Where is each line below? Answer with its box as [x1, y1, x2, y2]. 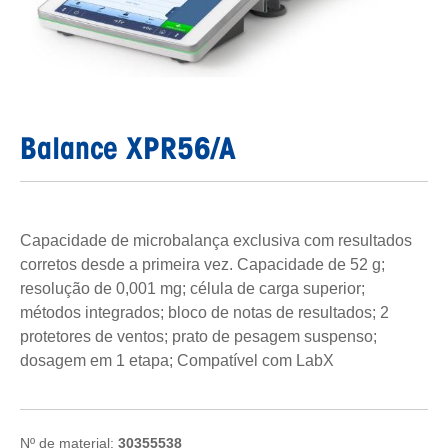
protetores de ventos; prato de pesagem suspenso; [20, 327, 377, 345]
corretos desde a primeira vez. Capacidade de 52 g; [20, 255, 385, 273]
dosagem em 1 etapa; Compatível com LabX [20, 351, 334, 369]
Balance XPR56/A [20, 129, 236, 166]
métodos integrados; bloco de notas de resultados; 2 [20, 303, 389, 321]
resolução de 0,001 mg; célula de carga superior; [20, 279, 365, 297]
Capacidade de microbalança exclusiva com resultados [20, 231, 412, 249]
